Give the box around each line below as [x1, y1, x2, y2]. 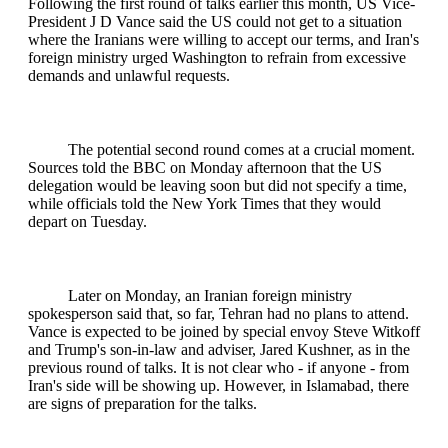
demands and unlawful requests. [28, 67, 230, 85]
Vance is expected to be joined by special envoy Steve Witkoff [28, 323, 420, 341]
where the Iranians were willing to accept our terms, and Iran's [28, 31, 419, 49]
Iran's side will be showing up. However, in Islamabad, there [28, 377, 409, 395]
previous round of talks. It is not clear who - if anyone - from [28, 359, 409, 377]
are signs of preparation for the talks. [28, 395, 257, 413]
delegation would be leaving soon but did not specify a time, [28, 177, 407, 195]
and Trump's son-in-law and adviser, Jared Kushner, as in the [28, 341, 410, 359]
